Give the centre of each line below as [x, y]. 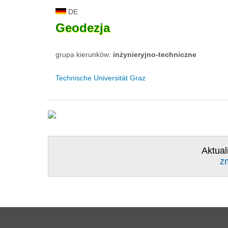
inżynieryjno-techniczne [155, 55]
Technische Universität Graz [101, 78]
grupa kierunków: [84, 55]
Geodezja [83, 28]
